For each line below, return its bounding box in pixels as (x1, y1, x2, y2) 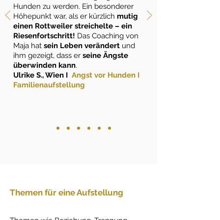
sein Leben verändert (44, 41, 120, 50)
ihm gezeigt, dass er (13, 51, 82, 60)
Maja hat (13, 41, 44, 50)
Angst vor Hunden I (72, 71, 139, 80)
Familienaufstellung (13, 81, 85, 89)
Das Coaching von (77, 31, 138, 40)
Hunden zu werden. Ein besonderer (13, 2, 134, 11)
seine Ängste (82, 51, 128, 60)
